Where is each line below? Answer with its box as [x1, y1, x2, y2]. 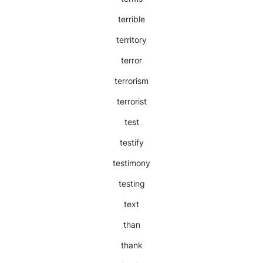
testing [118, 178, 145, 188]
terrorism [114, 76, 149, 86]
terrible [118, 14, 145, 24]
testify [119, 137, 144, 147]
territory [116, 35, 147, 45]
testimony [113, 158, 150, 168]
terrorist [116, 96, 147, 106]
